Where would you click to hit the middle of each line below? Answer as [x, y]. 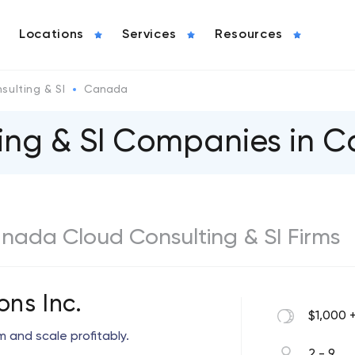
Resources [249, 35]
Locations [52, 35]
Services [149, 35]
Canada [106, 90]
